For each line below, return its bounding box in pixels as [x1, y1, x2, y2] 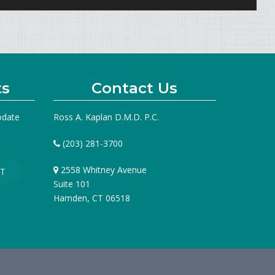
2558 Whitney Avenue [60, 164, 147, 176]
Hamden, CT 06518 [53, 192, 130, 204]
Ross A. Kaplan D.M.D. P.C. [53, 111, 159, 123]
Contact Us [91, 79, 178, 97]
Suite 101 [53, 178, 90, 190]
